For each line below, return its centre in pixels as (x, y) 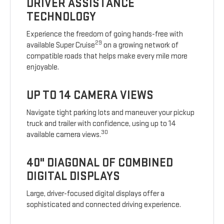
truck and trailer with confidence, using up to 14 (101, 124)
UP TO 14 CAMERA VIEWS (90, 95)
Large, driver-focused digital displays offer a (96, 194)
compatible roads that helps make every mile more (107, 56)
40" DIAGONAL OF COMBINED (100, 163)
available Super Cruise (61, 45)
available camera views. (64, 135)
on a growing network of (140, 45)
